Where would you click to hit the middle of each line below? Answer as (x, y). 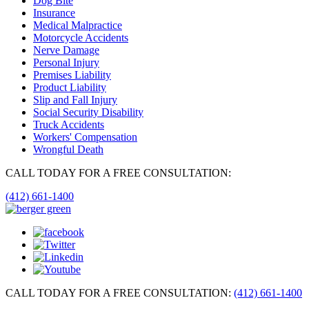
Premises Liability (72, 75)
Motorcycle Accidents (81, 38)
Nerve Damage (66, 50)
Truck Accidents (69, 125)
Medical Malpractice (78, 26)
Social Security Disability (88, 112)
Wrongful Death (68, 150)
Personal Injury (66, 63)
